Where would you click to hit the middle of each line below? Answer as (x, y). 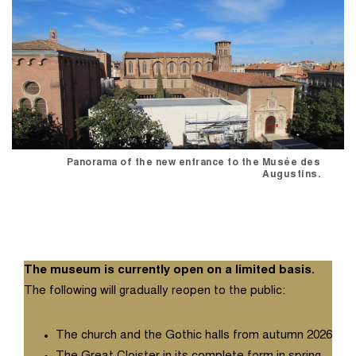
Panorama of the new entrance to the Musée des (193, 163)
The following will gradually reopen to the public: (155, 291)
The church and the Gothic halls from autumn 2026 (194, 335)
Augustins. (291, 174)
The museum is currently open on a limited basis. (169, 270)
